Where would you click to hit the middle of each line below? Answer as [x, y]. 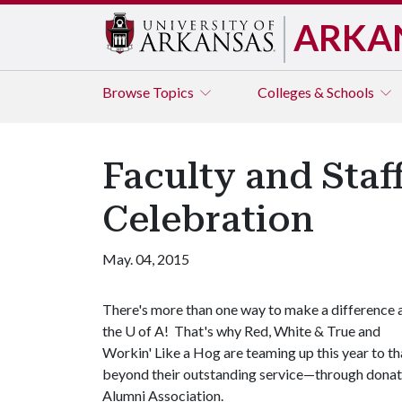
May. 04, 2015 [146, 259]
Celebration [208, 219]
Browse [127, 92]
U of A [144, 331]
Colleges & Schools [317, 92]
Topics [175, 92]
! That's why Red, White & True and [272, 331]
